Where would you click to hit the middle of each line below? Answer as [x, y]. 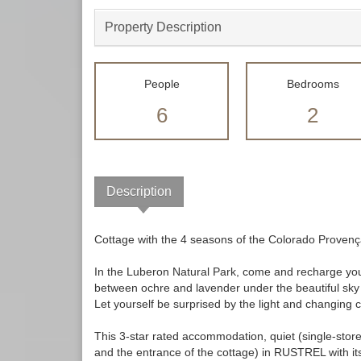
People [162, 84]
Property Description [163, 27]
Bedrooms [313, 84]
